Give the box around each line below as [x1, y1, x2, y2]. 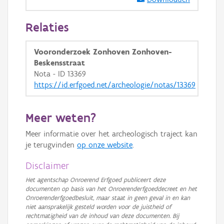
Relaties [25, 19, 68, 34]
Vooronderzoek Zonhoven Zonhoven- [34, 47, 172, 56]
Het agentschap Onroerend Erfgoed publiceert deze [25, 176, 165, 183]
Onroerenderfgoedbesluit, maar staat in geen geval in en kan [25, 194, 190, 201]
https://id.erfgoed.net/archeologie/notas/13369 [34, 80, 195, 89]
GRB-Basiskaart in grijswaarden [55, 3, 150, 11]
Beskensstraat [34, 58, 85, 67]
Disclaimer [25, 159, 69, 171]
